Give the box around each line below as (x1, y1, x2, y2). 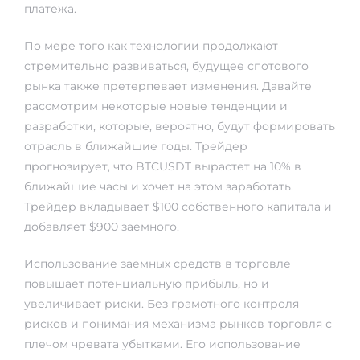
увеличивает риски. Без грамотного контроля (24, 297, 299, 312)
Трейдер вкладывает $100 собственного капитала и (24, 199, 332, 215)
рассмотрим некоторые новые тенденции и (24, 99, 288, 114)
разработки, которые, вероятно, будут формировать (24, 119, 335, 134)
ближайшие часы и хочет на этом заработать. (24, 179, 293, 194)
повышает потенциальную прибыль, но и (24, 276, 269, 292)
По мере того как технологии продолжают (24, 39, 278, 54)
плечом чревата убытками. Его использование (24, 337, 301, 352)
